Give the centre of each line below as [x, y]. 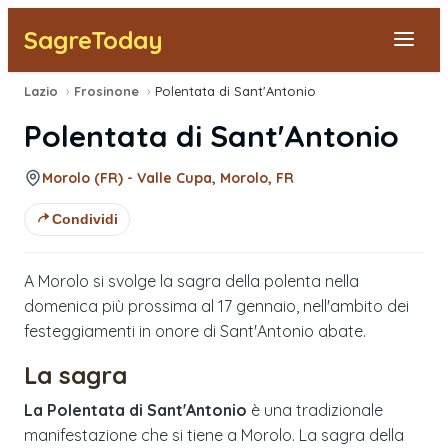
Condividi [85, 219]
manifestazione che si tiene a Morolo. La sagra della [214, 434]
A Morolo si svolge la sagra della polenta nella [191, 280]
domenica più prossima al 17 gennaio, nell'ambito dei [216, 305]
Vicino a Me [80, 208]
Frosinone [106, 91]
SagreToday [93, 40]
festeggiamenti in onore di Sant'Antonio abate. [195, 330]
